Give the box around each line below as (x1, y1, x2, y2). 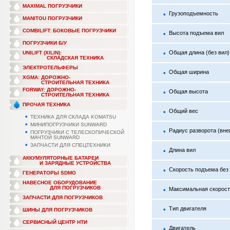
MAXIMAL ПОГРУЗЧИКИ (23, 3, 82, 9)
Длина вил (169, 147, 196, 153)
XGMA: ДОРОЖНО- (23, 74, 70, 80)
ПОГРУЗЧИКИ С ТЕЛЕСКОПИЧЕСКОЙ (30, 129, 124, 135)
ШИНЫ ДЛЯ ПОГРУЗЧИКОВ (23, 207, 92, 213)
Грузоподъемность (169, 10, 218, 16)
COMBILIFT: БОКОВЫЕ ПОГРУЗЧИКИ (23, 28, 116, 33)
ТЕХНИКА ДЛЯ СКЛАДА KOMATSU (30, 114, 116, 120)
